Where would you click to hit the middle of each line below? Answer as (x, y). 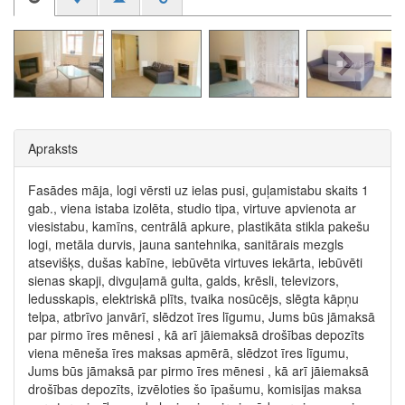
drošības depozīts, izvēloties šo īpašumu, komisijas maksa (195, 389)
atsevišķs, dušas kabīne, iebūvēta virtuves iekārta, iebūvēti (195, 262)
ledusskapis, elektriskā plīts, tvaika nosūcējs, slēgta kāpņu (193, 298)
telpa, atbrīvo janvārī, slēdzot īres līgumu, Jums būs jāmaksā (202, 316)
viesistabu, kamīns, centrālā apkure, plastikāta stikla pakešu (199, 226)
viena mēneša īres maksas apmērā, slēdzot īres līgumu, (188, 353)
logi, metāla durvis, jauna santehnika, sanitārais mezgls (186, 244)
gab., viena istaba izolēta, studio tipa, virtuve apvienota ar (192, 208)
